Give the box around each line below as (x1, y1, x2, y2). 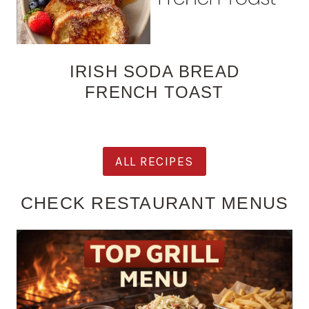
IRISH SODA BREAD (69, 61, 240, 81)
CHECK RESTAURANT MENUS (20, 192, 289, 212)
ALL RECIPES (115, 153, 194, 169)
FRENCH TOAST (85, 82, 224, 101)
